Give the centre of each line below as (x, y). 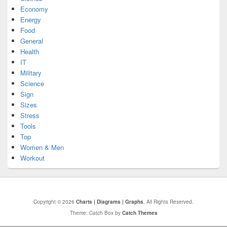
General (32, 41)
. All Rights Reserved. (168, 201)
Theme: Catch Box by (96, 213)
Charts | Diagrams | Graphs (110, 201)
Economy (34, 9)
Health (30, 51)
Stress (30, 115)
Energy (31, 19)
